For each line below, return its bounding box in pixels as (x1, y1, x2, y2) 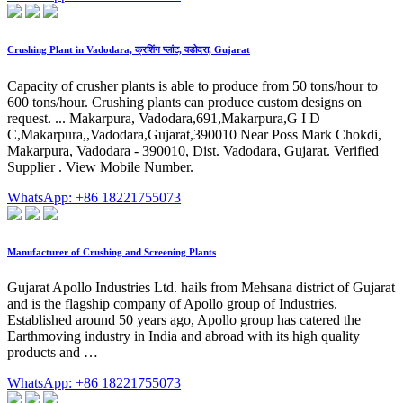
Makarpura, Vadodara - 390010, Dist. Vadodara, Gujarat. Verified (7, 142, 379, 158)
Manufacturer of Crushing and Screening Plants (7, 246, 216, 257)
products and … (7, 344, 98, 360)
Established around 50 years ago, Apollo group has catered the (7, 311, 361, 327)
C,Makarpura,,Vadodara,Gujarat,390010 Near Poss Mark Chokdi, (7, 126, 381, 142)
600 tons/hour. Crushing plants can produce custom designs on (7, 94, 362, 110)
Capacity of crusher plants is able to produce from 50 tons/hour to (7, 77, 378, 94)
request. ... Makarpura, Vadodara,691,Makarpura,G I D (7, 110, 320, 126)
